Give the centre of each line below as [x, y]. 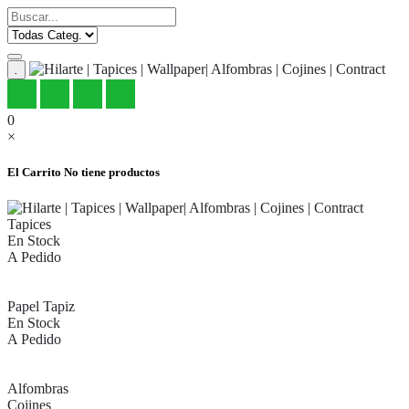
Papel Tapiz [41, 307]
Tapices [29, 225]
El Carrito [36, 173]
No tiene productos [112, 173]
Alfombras [38, 389]
